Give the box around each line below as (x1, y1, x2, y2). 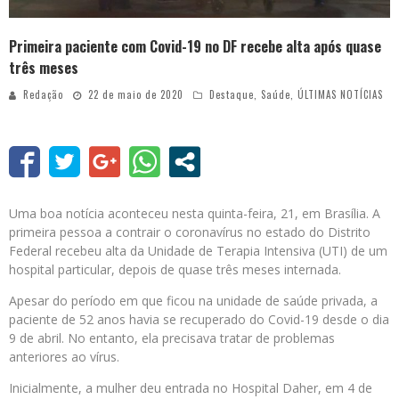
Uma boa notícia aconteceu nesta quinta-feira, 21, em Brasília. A (9, 205, 380, 223)
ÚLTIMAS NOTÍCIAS (297, 87, 383, 102)
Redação (23, 87, 63, 102)
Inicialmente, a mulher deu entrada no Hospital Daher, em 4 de (9, 379, 372, 397)
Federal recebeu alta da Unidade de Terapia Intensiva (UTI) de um (9, 242, 387, 260)
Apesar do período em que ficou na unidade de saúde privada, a (9, 292, 378, 310)
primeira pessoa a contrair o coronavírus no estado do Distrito (9, 224, 370, 241)
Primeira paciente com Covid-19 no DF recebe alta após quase (9, 36, 381, 58)
